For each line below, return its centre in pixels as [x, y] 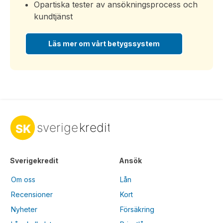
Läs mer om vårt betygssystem [104, 44]
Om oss [23, 180]
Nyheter [24, 210]
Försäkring [137, 210]
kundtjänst [53, 17]
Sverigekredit [34, 161]
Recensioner [32, 195]
